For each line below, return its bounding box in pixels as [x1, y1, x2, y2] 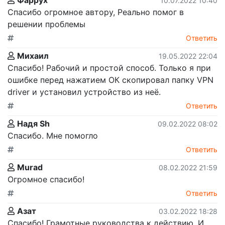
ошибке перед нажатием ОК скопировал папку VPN [8, 74, 213, 85]
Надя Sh [17, 118, 50, 129]
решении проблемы [8, 19, 85, 29]
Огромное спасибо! [8, 174, 84, 184]
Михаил [17, 50, 49, 61]
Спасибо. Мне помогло [8, 130, 98, 141]
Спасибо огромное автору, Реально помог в [8, 7, 184, 17]
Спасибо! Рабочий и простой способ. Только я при [8, 62, 211, 73]
